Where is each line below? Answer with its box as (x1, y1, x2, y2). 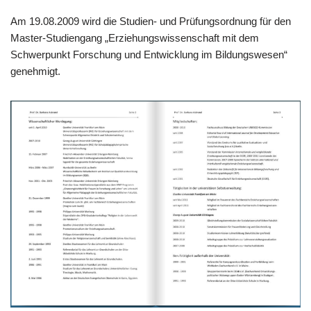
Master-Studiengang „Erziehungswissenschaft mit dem (10, 31, 259, 44)
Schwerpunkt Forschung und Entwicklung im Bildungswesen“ (10, 48, 287, 60)
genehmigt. (10, 65, 60, 77)
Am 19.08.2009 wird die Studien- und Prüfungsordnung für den (10, 15, 291, 27)
